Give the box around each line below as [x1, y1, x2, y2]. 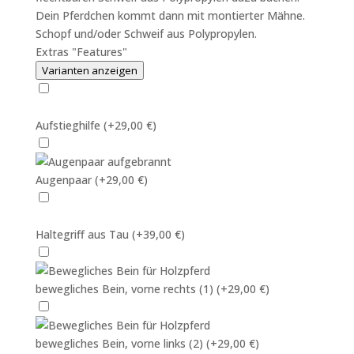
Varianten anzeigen [41, 63, 137, 77]
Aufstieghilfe [35, 118, 104, 133]
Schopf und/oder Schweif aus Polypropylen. [35, 26, 257, 41]
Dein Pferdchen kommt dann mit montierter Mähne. [35, 8, 305, 23]
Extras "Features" [35, 44, 127, 59]
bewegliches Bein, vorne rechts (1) [35, 281, 217, 296]
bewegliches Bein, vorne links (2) [35, 336, 206, 351]
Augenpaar [35, 172, 95, 187]
